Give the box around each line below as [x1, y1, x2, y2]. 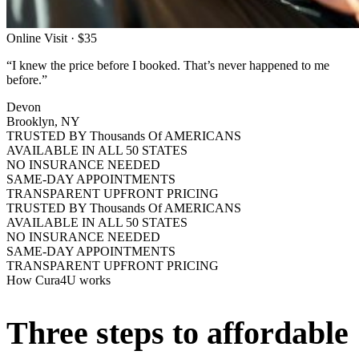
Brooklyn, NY [6, 115, 80, 128]
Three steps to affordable [6, 315, 349, 352]
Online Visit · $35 [6, 31, 97, 45]
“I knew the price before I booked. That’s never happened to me [6, 58, 329, 72]
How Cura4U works [6, 273, 111, 287]
